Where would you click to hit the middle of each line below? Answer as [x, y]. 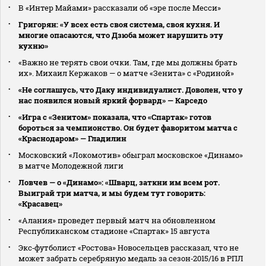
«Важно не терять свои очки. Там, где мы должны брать [128, 62]
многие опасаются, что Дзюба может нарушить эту [121, 35]
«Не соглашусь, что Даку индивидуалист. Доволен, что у [131, 89]
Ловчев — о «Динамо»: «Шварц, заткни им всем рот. [119, 182]
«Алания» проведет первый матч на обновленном [117, 220]
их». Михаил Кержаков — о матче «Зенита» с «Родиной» [126, 73]
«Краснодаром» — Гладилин [72, 138]
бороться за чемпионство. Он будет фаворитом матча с [128, 127]
